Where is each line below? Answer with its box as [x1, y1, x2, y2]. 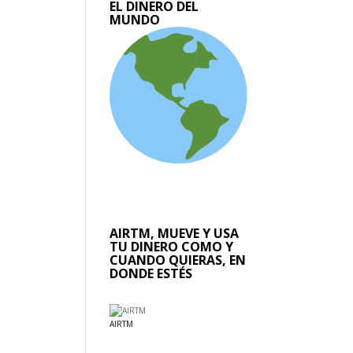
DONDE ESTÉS [110, 265, 193, 283]
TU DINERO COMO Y [110, 238, 234, 256]
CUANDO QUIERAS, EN [110, 251, 247, 269]
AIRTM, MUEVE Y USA [110, 225, 240, 243]
